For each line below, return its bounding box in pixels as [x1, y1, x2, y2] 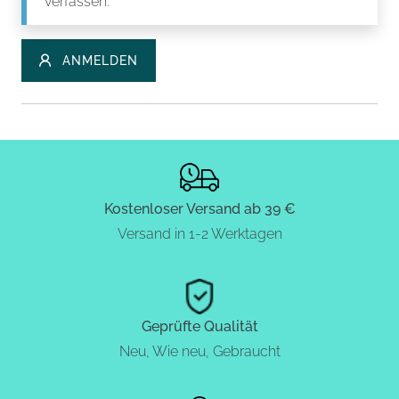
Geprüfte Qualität [141, 318, 258, 336]
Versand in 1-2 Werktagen [117, 225, 282, 243]
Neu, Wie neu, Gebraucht [118, 343, 281, 361]
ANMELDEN [62, 53, 138, 69]
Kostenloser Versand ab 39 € [103, 200, 296, 218]
